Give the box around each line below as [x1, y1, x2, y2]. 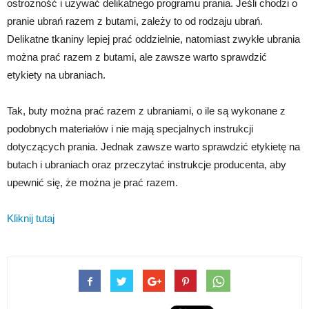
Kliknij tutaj [7, 212, 54, 225]
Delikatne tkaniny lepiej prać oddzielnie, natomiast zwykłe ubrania [7, 33, 300, 46]
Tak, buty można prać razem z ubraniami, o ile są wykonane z [7, 105, 286, 117]
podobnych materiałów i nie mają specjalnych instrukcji [7, 123, 253, 135]
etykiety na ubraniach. [7, 69, 106, 81]
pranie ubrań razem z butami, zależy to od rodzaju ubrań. [7, 15, 263, 28]
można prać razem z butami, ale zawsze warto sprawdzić [7, 51, 267, 63]
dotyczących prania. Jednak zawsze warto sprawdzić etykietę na [7, 141, 300, 153]
